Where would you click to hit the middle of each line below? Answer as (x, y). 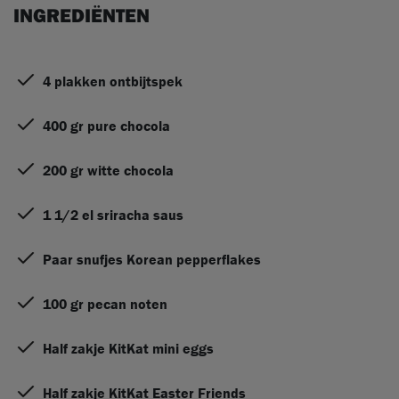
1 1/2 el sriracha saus (113, 215)
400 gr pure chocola (106, 126)
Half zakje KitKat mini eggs (128, 348)
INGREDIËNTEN (81, 15)
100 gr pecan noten (105, 304)
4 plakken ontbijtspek (113, 81)
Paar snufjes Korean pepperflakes (152, 259)
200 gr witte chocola (108, 170)
